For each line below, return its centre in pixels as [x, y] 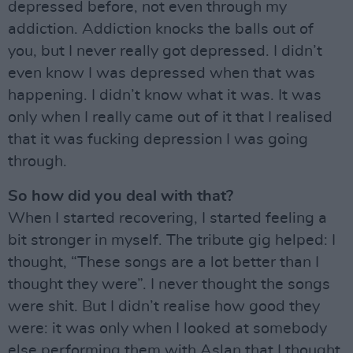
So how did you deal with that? [121, 196]
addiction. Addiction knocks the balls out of [161, 29]
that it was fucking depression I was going [158, 139]
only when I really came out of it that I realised [170, 117]
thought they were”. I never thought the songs [169, 284]
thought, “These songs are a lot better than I [163, 262]
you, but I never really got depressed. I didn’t [165, 51]
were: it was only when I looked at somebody [167, 329]
